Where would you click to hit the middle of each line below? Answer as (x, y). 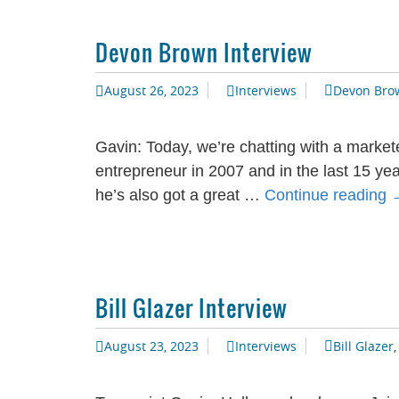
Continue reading (328, 195)
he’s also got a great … (180, 195)
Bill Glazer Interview (191, 308)
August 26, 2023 (151, 90)
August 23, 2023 (151, 346)
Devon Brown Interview (204, 52)
